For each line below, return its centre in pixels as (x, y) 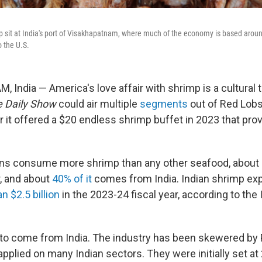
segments (164, 104)
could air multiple (98, 104)
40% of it (72, 179)
